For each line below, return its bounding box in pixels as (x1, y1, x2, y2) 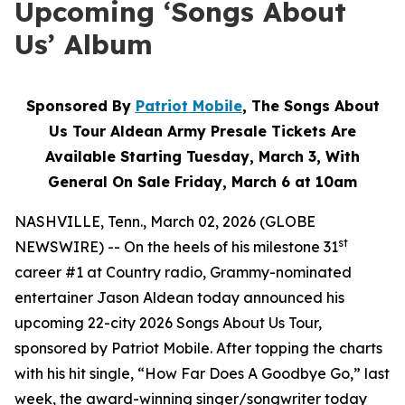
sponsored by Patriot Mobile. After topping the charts (14, 339, 382, 357)
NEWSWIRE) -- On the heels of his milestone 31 (14, 238, 338, 256)
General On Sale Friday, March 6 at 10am (48, 173, 357, 191)
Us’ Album (14, 27, 153, 61)
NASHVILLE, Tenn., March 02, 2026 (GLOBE (14, 212, 316, 231)
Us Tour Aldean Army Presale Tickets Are (49, 122, 356, 140)
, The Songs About (241, 97, 380, 115)
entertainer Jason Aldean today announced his (14, 288, 344, 306)
